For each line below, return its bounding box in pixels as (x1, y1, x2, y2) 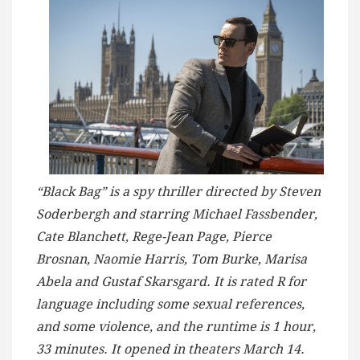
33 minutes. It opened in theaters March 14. (36, 342, 305, 358)
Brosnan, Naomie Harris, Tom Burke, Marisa (36, 252, 307, 268)
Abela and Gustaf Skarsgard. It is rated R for (36, 274, 306, 290)
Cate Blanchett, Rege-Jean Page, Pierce (36, 229, 272, 245)
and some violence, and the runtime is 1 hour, (36, 319, 316, 335)
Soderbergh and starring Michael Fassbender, (36, 207, 317, 223)
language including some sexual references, (36, 297, 305, 313)
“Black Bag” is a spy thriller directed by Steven (36, 184, 321, 200)
